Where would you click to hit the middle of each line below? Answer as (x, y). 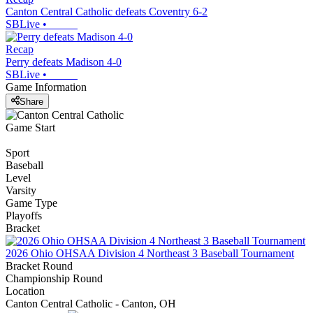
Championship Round (54, 278)
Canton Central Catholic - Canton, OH (91, 303)
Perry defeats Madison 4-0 (64, 62)
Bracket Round (39, 265)
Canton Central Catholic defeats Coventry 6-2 (107, 12)
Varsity (21, 190)
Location (25, 291)
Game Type (31, 203)
